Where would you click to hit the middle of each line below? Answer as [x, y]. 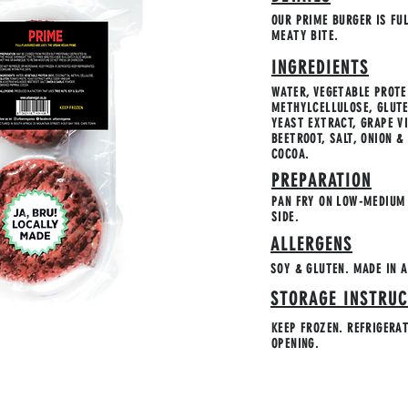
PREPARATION [321, 180]
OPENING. [296, 344]
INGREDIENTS [320, 67]
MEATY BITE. [307, 36]
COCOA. [291, 154]
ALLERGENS [311, 244]
